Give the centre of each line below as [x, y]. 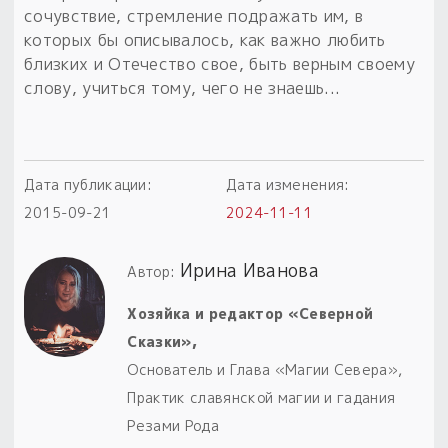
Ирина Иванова [249, 270]
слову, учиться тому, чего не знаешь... [182, 87]
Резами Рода [173, 425]
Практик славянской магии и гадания [261, 397]
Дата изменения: [287, 184]
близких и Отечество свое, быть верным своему [220, 63]
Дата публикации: [88, 184]
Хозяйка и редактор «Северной [250, 313]
